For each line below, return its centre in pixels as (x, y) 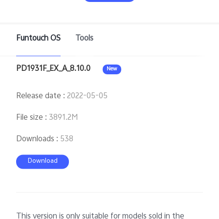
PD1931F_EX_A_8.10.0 (54, 69)
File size (30, 118)
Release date (39, 96)
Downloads (35, 139)
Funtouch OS (39, 39)
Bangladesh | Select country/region (117, 55)
